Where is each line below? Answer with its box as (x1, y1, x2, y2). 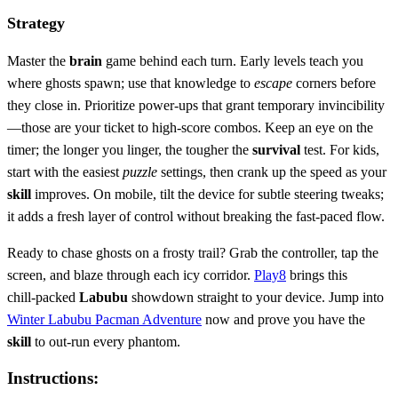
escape (254, 75, 292, 91)
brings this (286, 267, 347, 283)
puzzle (123, 163, 157, 179)
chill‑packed (7, 289, 79, 305)
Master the (7, 52, 69, 68)
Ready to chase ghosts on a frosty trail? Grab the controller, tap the (7, 244, 378, 260)
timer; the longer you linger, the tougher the (7, 141, 252, 157)
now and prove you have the (202, 311, 365, 327)
